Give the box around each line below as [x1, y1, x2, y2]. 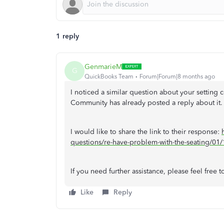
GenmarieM [84, 62, 122, 71]
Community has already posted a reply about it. [70, 98, 222, 107]
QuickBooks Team [84, 72, 133, 80]
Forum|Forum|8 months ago [139, 72, 215, 80]
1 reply [56, 32, 79, 40]
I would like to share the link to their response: [70, 127, 221, 136]
